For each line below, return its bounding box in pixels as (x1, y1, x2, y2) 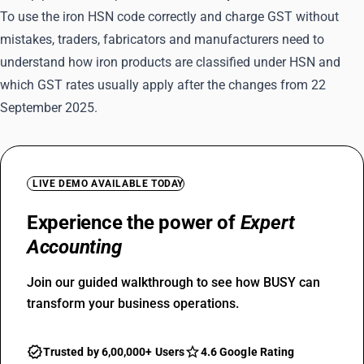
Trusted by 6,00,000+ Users (42, 345, 185, 358)
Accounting (27, 236, 122, 258)
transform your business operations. (27, 296, 239, 311)
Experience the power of (27, 211, 240, 234)
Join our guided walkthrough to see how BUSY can (27, 275, 320, 290)
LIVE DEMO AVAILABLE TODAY (32, 178, 184, 189)
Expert (240, 211, 296, 234)
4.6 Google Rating (200, 345, 295, 358)
